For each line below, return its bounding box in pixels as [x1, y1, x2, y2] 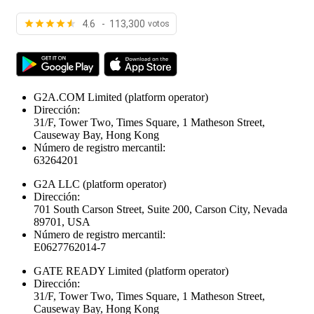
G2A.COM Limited [34, 90, 122, 103]
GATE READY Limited [34, 264, 142, 277]
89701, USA [34, 215, 90, 228]
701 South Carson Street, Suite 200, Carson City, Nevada [34, 203, 287, 215]
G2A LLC [34, 177, 80, 190]
